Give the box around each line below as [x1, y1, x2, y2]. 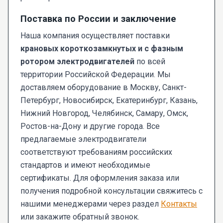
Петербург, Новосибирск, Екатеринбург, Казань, [20, 96, 198, 106]
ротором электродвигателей [20, 57, 134, 67]
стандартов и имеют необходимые [20, 160, 150, 170]
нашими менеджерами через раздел [20, 199, 161, 209]
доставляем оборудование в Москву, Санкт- [20, 83, 187, 93]
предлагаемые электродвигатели [20, 134, 146, 144]
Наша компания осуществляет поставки [20, 31, 170, 41]
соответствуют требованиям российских [20, 147, 172, 157]
